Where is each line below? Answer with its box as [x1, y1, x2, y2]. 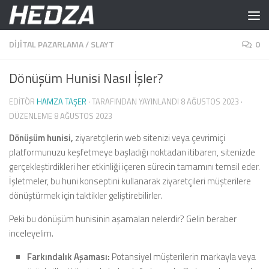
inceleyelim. [9, 226, 53, 240]
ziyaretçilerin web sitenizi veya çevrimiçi [73, 131, 225, 145]
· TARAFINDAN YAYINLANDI [88, 95, 181, 107]
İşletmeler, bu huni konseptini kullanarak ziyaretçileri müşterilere [9, 174, 251, 188]
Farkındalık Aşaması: [27, 250, 110, 264]
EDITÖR [9, 95, 37, 107]
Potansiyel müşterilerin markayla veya [110, 250, 256, 264]
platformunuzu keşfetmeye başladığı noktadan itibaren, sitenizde [9, 145, 255, 159]
